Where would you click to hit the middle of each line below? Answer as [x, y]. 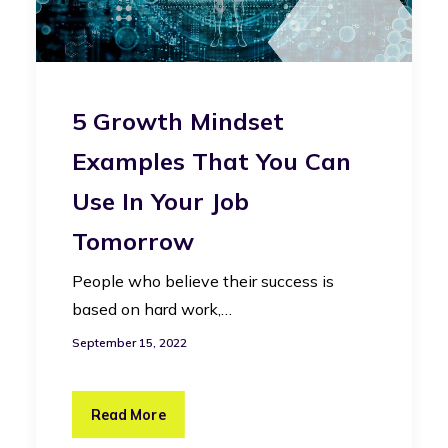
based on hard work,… [152, 308]
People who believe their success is [203, 280]
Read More [128, 414]
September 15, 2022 [129, 342]
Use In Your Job [160, 200]
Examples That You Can [211, 160]
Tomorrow [133, 240]
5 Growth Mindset [178, 120]
